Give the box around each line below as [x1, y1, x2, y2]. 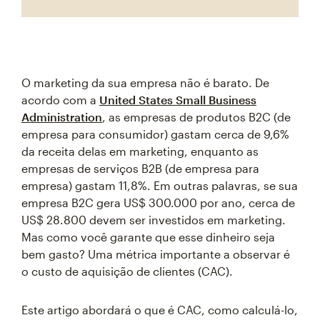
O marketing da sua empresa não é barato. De [21, 75, 269, 89]
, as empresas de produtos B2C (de [102, 109, 291, 124]
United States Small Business [99, 92, 256, 106]
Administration [21, 109, 102, 124]
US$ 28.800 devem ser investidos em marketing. [21, 212, 286, 226]
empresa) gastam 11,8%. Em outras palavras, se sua [21, 178, 298, 192]
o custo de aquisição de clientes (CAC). [21, 264, 233, 278]
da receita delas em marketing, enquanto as [21, 144, 259, 158]
